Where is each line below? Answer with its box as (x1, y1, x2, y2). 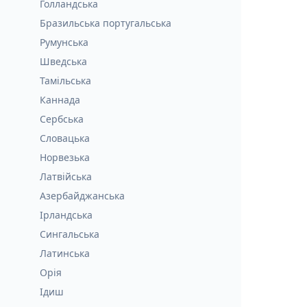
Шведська (40, 55, 87, 68)
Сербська (40, 112, 84, 125)
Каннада (40, 93, 80, 106)
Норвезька (40, 151, 90, 164)
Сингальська (40, 228, 99, 241)
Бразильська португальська (40, 16, 171, 29)
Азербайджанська (40, 189, 125, 202)
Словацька (40, 132, 90, 145)
